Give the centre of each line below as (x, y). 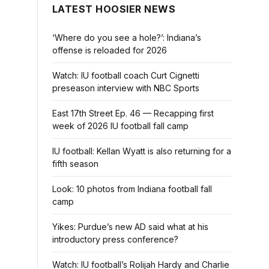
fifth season (75, 164)
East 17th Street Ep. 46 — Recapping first (133, 113)
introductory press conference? (115, 239)
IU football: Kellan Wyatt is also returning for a (142, 151)
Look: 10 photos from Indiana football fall (132, 189)
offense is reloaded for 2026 (110, 50)
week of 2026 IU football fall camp (120, 126)
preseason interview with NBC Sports (126, 88)
